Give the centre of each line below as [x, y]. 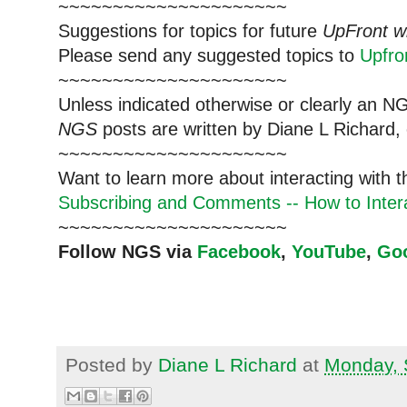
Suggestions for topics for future [190, 31]
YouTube [329, 252]
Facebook [239, 252]
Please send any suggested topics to [209, 56]
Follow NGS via [128, 252]
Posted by [112, 365]
